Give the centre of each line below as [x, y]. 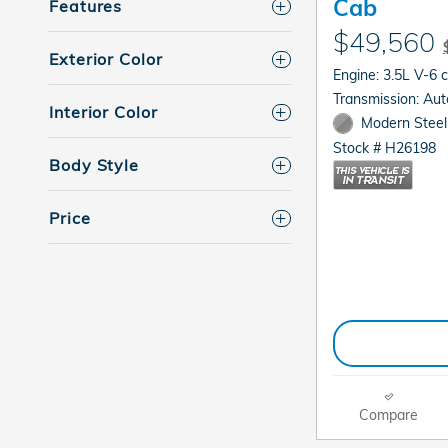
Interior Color [103, 112]
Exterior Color [106, 59]
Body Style [94, 165]
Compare [388, 414]
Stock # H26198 [384, 147]
